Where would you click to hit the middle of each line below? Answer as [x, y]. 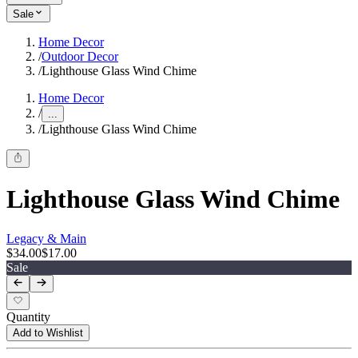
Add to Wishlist [48, 333]
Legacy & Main [46, 238]
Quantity [28, 317]
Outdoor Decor [80, 57]
